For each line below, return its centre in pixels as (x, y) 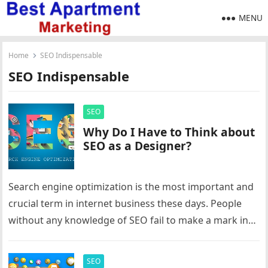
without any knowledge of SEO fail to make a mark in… (133, 220)
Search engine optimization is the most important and (131, 187)
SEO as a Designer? (138, 146)
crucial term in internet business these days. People (125, 203)
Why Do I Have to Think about (169, 132)
